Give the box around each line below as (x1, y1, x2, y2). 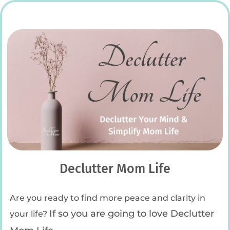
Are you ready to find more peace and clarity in (10, 192, 205, 203)
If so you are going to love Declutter (49, 207, 214, 219)
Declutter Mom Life (60, 161, 170, 177)
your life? (10, 208, 49, 219)
